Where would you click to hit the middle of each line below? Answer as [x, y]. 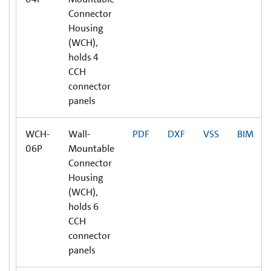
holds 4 [83, 57]
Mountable [91, 148]
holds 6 [83, 206]
